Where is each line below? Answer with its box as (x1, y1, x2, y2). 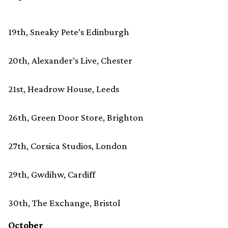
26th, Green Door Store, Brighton (8, 112, 144, 123)
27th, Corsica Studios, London (8, 140, 127, 152)
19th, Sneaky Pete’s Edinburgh (8, 26, 129, 38)
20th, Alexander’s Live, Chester (8, 55, 132, 66)
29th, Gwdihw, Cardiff (8, 169, 95, 180)
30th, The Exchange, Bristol (8, 197, 120, 209)
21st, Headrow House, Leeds (8, 83, 119, 95)
